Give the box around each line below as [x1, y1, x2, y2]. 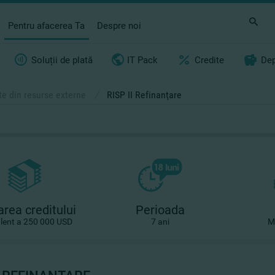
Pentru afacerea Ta [8, 20, 85, 31]
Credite [195, 55, 224, 66]
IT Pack [127, 55, 158, 66]
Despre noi [97, 20, 142, 31]
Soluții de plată [31, 55, 93, 66]
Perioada [135, 203, 185, 217]
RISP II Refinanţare [107, 89, 182, 101]
